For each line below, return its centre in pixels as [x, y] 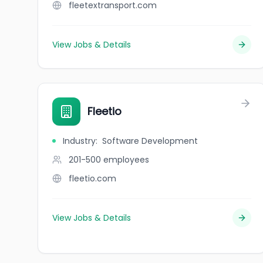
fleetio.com [92, 178]
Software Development [150, 141]
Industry [79, 141]
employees [126, 160]
